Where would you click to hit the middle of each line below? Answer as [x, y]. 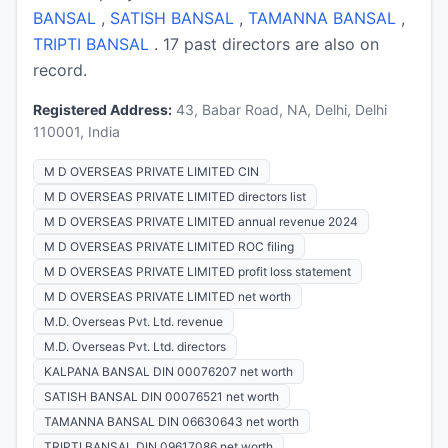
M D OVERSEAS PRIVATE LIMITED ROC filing [169, 246]
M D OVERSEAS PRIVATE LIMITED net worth [167, 296]
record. [60, 69]
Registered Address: [102, 109]
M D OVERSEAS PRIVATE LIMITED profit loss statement [197, 271]
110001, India [76, 131]
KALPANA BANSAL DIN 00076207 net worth [168, 371]
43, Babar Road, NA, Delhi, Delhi [279, 109]
